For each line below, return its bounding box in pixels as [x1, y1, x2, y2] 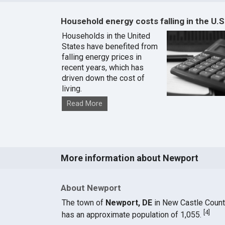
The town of [61, 198, 105, 208]
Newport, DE [105, 198, 152, 208]
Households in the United [61, 31, 150, 41]
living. [61, 84, 82, 94]
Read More [66, 99, 102, 108]
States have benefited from [61, 42, 158, 52]
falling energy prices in [61, 52, 142, 62]
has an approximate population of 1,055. [61, 210, 203, 220]
